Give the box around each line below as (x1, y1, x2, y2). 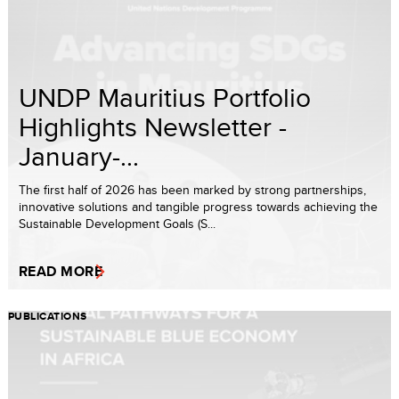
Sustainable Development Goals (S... (19, 214, 216, 232)
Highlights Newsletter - (19, 107, 287, 145)
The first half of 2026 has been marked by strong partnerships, (19, 180, 366, 199)
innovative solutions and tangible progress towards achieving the (19, 197, 378, 216)
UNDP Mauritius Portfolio (19, 77, 311, 116)
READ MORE (19, 260, 103, 281)
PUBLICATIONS (8, 307, 87, 324)
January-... (19, 136, 139, 175)
